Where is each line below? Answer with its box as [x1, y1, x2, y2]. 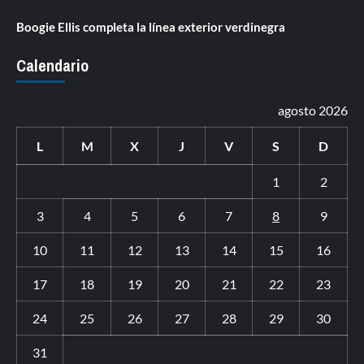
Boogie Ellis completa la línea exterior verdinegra [16, 19, 285, 35]
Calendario [16, 54, 89, 77]
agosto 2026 [278, 102, 348, 119]
